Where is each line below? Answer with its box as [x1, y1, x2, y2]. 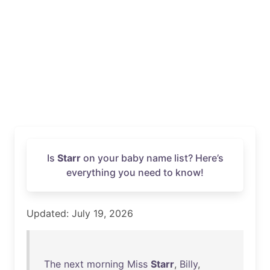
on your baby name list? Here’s [80, 152, 224, 164]
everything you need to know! [66, 166, 204, 178]
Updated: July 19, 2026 [27, 207, 133, 219]
